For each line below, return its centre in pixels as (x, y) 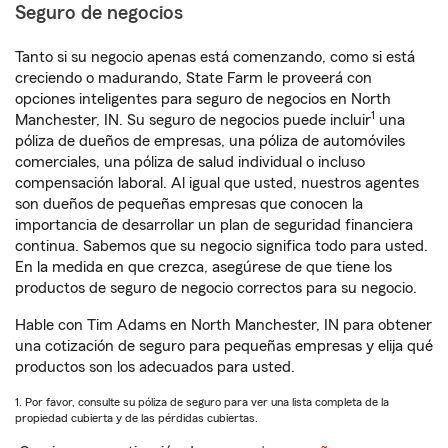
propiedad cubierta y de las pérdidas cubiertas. (136, 418)
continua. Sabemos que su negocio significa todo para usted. (221, 246)
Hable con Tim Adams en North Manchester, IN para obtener (223, 325)
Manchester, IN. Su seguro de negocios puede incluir (193, 120)
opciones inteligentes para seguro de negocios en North (203, 99)
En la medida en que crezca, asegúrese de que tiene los (203, 267)
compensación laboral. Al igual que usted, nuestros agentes (217, 183)
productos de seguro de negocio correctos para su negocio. (216, 288)
